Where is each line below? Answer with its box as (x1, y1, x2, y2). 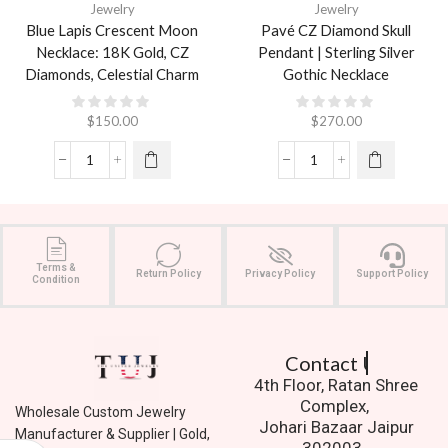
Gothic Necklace (283, 64, 389, 83)
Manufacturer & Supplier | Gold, (15, 425, 210, 442)
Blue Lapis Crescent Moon (26, 20, 198, 39)
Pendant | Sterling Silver (257, 42, 415, 61)
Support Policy (356, 267, 428, 279)
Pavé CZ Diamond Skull (261, 20, 411, 39)
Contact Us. (273, 350, 379, 375)
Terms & (36, 261, 76, 273)
